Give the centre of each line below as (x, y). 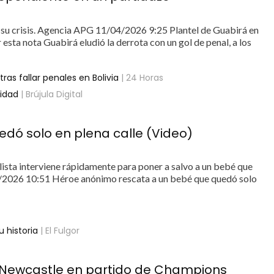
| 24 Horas (141, 78)
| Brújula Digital (51, 94)
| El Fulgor (59, 231)
